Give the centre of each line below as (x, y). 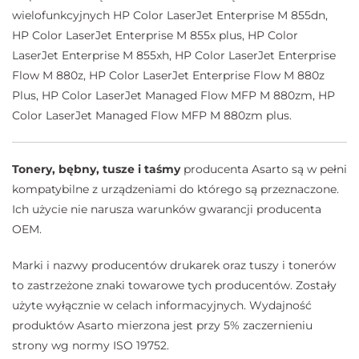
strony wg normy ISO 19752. (91, 345)
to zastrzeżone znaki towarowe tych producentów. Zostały (174, 285)
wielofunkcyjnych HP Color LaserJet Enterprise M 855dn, (170, 15)
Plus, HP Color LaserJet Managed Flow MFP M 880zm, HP (173, 95)
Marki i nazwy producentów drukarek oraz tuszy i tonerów (174, 265)
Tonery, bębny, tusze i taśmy (96, 169)
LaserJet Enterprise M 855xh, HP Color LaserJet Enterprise (174, 55)
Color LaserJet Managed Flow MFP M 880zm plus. (152, 115)
